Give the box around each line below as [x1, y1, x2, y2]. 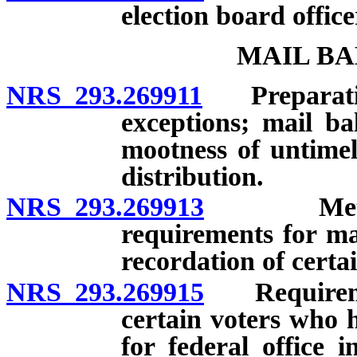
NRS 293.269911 [6, 80, 202, 110]
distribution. [121, 161, 264, 191]
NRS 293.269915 [6, 277, 204, 308]
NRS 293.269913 [6, 192, 204, 222]
